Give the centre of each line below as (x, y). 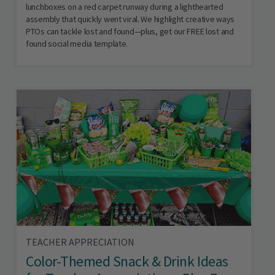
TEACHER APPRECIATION (80, 242)
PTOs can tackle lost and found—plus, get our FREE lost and (130, 31)
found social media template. (77, 43)
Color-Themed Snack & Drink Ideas (127, 261)
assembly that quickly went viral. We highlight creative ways (130, 19)
